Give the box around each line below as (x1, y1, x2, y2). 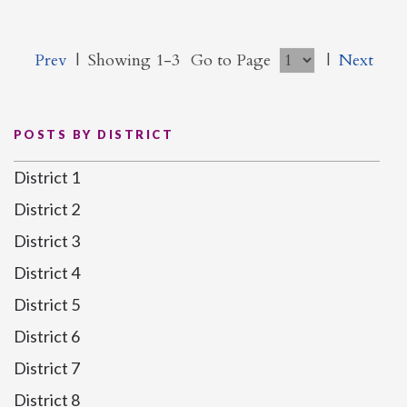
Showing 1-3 (87, 48, 180, 72)
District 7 (14, 357, 80, 378)
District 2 (14, 198, 80, 219)
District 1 (14, 166, 80, 187)
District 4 (14, 262, 80, 283)
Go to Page (190, 48, 275, 72)
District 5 (14, 293, 80, 314)
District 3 (14, 230, 80, 251)
